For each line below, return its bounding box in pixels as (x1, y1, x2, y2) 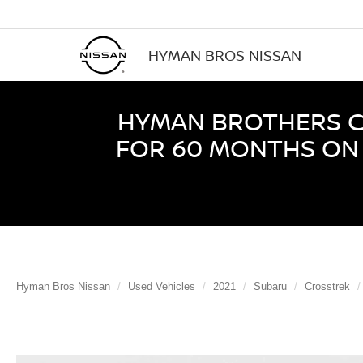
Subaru (254, 280, 287, 293)
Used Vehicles (128, 280, 195, 293)
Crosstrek (305, 280, 350, 293)
